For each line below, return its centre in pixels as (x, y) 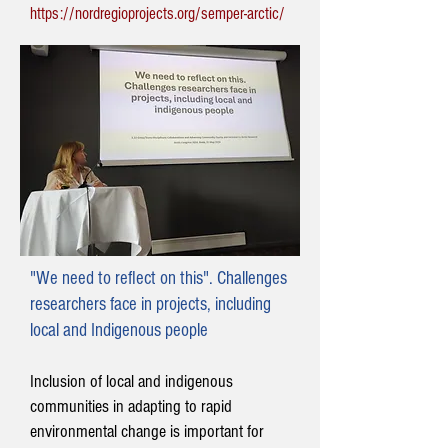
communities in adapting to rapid (131, 406)
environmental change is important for (147, 431)
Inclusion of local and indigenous (131, 381)
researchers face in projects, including (150, 304)
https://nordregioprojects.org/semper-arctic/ (157, 13)
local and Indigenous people (119, 330)
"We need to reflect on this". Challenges (158, 278)
